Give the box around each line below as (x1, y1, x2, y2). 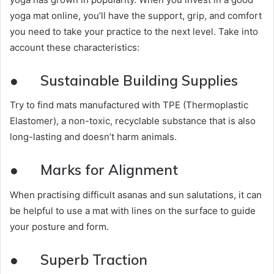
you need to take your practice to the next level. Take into (10, 25, 258, 37)
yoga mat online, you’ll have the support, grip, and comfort (10, 9, 262, 21)
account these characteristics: (10, 41, 139, 53)
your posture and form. (10, 220, 109, 232)
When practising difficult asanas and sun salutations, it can (10, 188, 262, 201)
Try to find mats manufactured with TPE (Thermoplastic (10, 99, 248, 111)
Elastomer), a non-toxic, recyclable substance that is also (10, 115, 256, 127)
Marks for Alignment (40, 161, 178, 179)
